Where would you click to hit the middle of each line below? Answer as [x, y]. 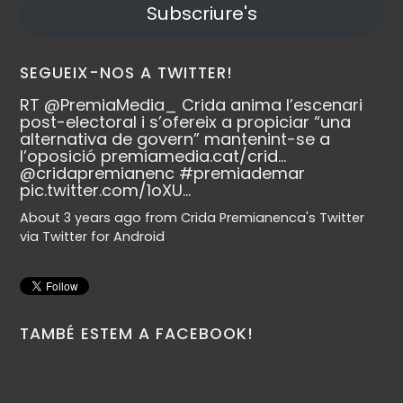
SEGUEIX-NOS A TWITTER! [127, 73]
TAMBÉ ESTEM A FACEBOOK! [137, 333]
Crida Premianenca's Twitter [273, 218]
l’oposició [61, 157]
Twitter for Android [104, 237]
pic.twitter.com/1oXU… [106, 191]
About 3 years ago [81, 218]
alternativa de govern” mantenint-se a [175, 139]
